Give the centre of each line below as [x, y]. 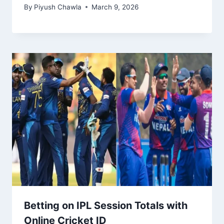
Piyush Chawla [58, 7]
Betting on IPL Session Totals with [106, 206]
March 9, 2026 [115, 7]
